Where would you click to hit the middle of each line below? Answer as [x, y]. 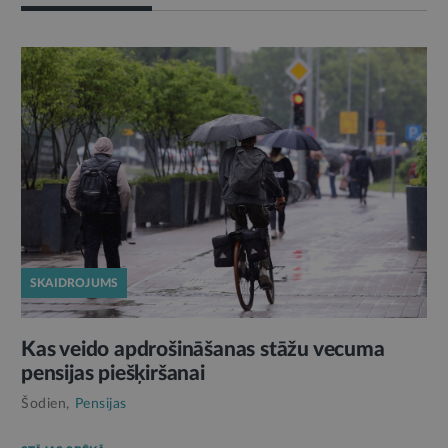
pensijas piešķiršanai [113, 373]
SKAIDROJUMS [74, 282]
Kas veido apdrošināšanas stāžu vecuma [203, 349]
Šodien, [45, 403]
